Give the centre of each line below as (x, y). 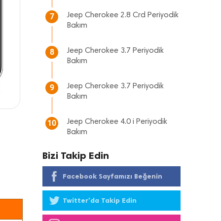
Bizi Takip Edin (76, 155)
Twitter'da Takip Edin (100, 201)
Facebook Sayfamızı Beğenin (112, 176)
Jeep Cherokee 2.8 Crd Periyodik (123, 15)
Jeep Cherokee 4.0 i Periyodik (117, 122)
